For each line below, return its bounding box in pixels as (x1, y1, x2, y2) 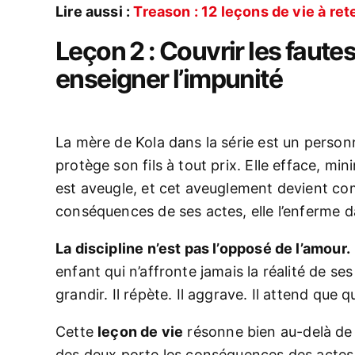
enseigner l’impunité (55, 63, 282, 94)
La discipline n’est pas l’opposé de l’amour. (55, 240, 350, 257)
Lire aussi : (55, 3, 134, 20)
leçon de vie (97, 323, 184, 340)
